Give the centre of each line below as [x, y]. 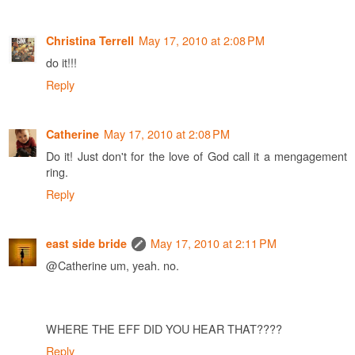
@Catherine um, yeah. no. [113, 265]
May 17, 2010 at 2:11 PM [214, 242]
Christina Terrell [90, 40]
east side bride [86, 243]
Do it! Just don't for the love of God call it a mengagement [197, 155]
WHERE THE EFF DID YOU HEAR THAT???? [164, 328]
